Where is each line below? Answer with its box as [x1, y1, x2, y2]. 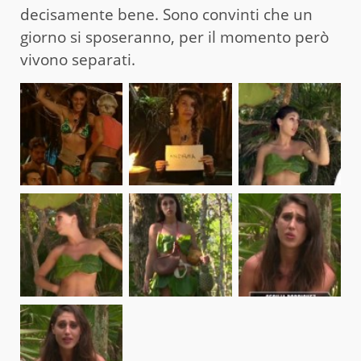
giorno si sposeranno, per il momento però [20, 26, 329, 48]
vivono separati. [20, 48, 135, 70]
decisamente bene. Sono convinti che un [20, 3, 313, 25]
